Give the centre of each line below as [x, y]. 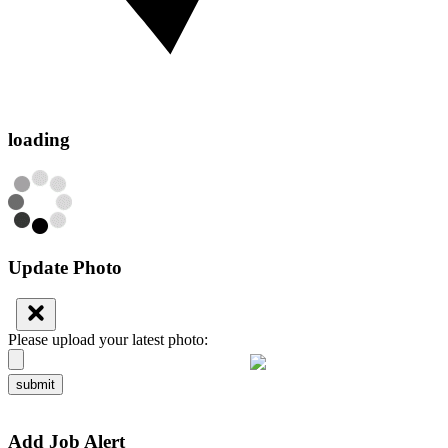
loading [39, 140]
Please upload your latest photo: [108, 339]
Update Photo [65, 267]
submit [35, 384]
